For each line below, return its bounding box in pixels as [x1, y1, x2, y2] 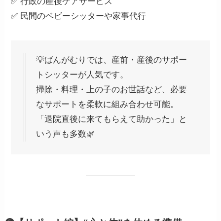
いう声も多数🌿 [36, 129, 95, 139]
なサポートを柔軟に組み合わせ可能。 [36, 100, 179, 110]
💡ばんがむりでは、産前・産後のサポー [36, 55, 187, 65]
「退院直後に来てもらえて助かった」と [36, 114, 187, 124]
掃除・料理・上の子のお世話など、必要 [36, 85, 187, 95]
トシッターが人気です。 [36, 70, 129, 80]
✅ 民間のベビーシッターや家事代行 [11, 11, 147, 21]
